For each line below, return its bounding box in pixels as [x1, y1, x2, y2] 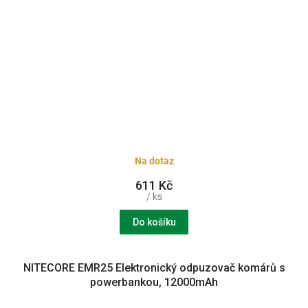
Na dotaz [134, 155, 174, 166]
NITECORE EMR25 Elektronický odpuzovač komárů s [23, 261, 285, 275]
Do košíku [132, 217, 176, 228]
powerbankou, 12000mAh [90, 276, 218, 289]
